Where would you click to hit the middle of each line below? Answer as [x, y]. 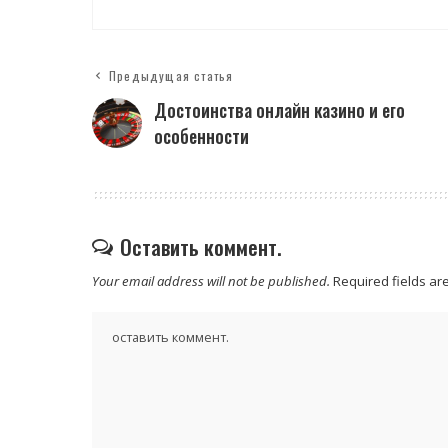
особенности [201, 135]
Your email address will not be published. [211, 280]
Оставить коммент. [201, 246]
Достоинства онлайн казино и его [279, 109]
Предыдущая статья [171, 75]
